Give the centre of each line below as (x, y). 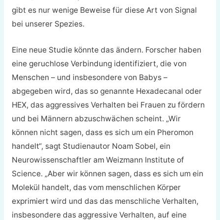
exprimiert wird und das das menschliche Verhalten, (105, 201)
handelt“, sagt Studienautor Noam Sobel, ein (91, 146)
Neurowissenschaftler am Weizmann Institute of (98, 160)
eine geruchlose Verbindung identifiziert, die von (99, 63)
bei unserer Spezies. (48, 24)
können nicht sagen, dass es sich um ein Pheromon (102, 132)
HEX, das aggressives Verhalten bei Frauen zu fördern (108, 105)
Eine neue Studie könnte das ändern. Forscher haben (106, 50)
